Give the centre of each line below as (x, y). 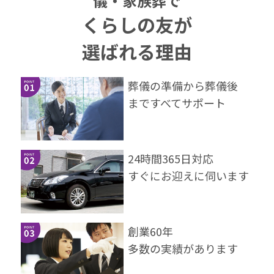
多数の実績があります (183, 249)
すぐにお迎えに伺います (189, 176)
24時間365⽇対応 (171, 159)
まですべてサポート (177, 102)
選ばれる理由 (137, 51)
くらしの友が (137, 24)
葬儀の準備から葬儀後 (183, 85)
